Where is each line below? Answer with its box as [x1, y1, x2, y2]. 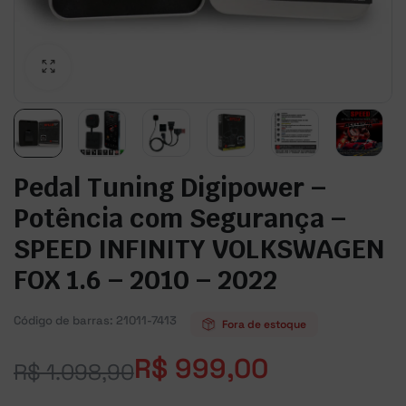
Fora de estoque [222, 317, 306, 332]
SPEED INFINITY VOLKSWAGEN [14, 232, 384, 266]
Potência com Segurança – [14, 201, 346, 235]
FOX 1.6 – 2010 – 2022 [14, 263, 277, 296]
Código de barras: [14, 313, 113, 328]
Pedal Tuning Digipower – [14, 170, 326, 204]
